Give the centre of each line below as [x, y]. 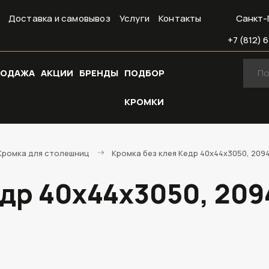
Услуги [134, 18]
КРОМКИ [144, 102]
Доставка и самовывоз [59, 18]
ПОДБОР [144, 73]
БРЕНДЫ [99, 73]
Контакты [180, 18]
